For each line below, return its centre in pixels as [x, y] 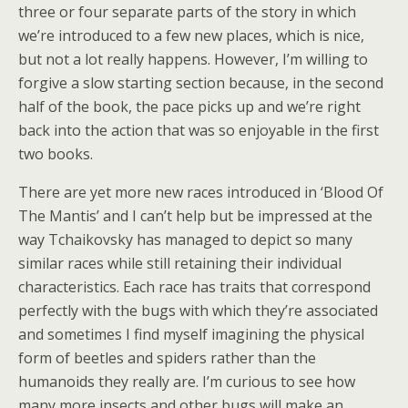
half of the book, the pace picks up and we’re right [189, 107]
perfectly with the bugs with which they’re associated [198, 311]
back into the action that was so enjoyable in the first [199, 130]
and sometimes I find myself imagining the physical [191, 334]
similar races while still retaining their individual [180, 263]
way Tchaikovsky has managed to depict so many [185, 240]
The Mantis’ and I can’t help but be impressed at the [195, 216]
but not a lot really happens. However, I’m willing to [193, 59]
